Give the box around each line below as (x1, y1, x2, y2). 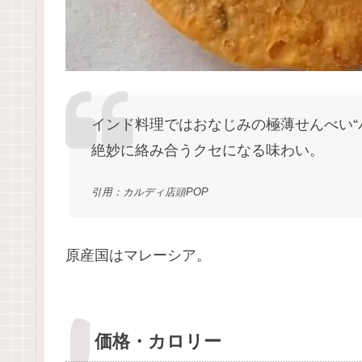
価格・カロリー (95, 330, 221, 351)
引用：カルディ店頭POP (91, 187, 209, 199)
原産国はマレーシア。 (65, 246, 211, 263)
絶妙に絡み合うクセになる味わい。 (91, 142, 339, 158)
